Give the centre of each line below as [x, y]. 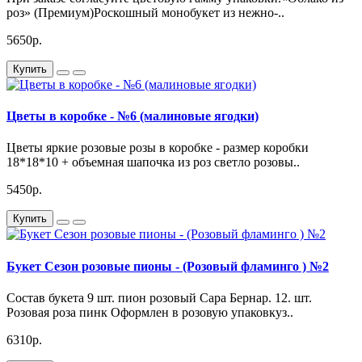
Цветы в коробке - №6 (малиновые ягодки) [133, 116]
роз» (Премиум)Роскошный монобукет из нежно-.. [145, 12]
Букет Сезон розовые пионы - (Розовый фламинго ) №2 [168, 266]
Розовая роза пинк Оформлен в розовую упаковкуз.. [150, 312]
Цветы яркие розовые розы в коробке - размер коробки [158, 148]
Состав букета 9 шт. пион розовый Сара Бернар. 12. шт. [159, 297]
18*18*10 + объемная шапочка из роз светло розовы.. [153, 162]
